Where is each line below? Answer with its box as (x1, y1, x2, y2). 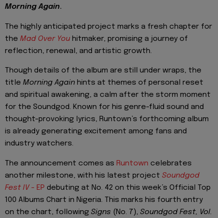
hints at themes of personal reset (75, 79, 203, 87)
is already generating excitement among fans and (5, 127, 187, 136)
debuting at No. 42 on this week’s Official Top (45, 183, 211, 192)
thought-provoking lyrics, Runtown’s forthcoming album (5, 115, 209, 124)
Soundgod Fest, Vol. (140, 208, 212, 216)
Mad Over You (20, 35, 70, 43)
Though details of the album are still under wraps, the (5, 67, 201, 75)
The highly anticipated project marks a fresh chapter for (5, 22, 212, 31)
